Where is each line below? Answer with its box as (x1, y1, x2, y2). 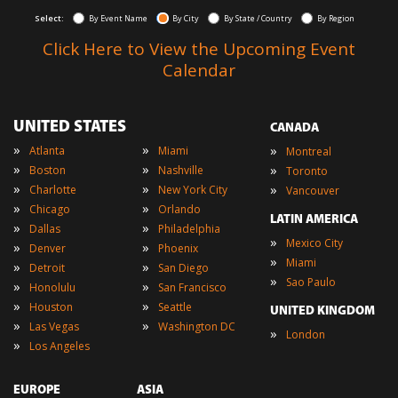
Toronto (286, 163, 329, 179)
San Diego (157, 259, 209, 275)
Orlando (157, 201, 201, 217)
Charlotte (29, 181, 76, 197)
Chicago (29, 201, 70, 217)
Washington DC (157, 318, 235, 334)
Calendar (163, 58, 235, 82)
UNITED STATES (13, 118, 126, 136)
